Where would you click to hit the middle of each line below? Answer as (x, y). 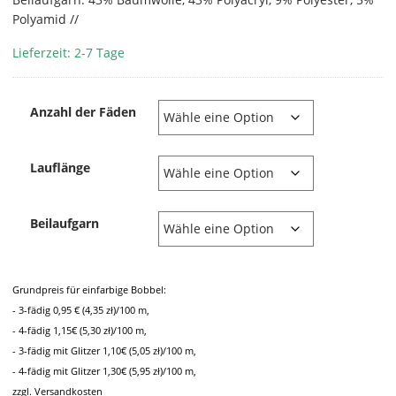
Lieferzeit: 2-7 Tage (68, 53)
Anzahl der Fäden (83, 112)
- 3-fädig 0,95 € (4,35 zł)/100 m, (80, 310)
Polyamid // (45, 19)
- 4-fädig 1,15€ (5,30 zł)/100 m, (79, 330)
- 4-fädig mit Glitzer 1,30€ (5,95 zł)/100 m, (104, 371)
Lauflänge (60, 168)
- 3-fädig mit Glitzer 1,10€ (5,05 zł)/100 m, (104, 350)
